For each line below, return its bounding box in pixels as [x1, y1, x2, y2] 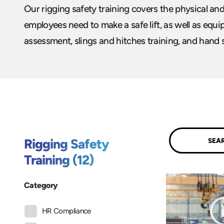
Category [24, 180, 58, 190]
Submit [180, 135, 201, 144]
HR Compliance [42, 206, 91, 216]
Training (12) [24, 152, 93, 168]
